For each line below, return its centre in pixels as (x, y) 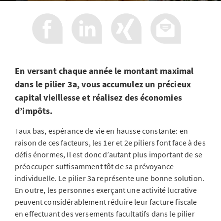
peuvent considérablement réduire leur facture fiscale (106, 202)
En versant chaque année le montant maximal (104, 71)
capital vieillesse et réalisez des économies (98, 97)
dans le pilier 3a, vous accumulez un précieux (103, 84)
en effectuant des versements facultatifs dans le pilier (105, 214)
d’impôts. (34, 111)
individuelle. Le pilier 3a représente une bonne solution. (110, 178)
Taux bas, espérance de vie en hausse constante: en (102, 131)
